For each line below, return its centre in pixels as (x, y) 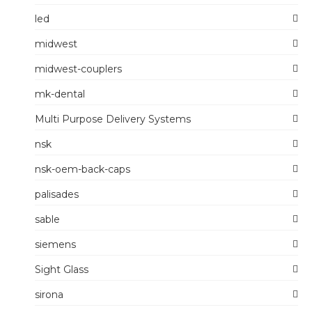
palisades (57, 194)
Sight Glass (62, 270)
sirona (49, 295)
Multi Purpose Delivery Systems (113, 119)
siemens (55, 244)
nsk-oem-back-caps (83, 169)
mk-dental (60, 94)
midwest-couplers (78, 69)
